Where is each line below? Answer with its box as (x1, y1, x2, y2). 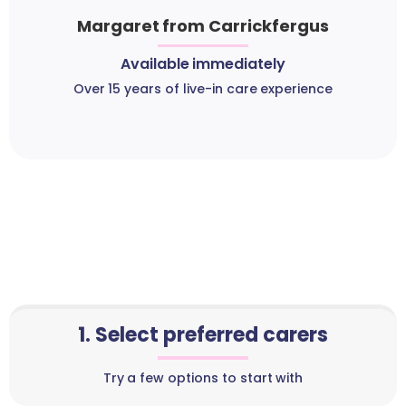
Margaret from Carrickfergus (76, 14, 330, 38)
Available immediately (120, 53, 286, 75)
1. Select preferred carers (78, 321, 328, 350)
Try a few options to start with (102, 369, 304, 388)
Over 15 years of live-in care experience (72, 80, 333, 99)
